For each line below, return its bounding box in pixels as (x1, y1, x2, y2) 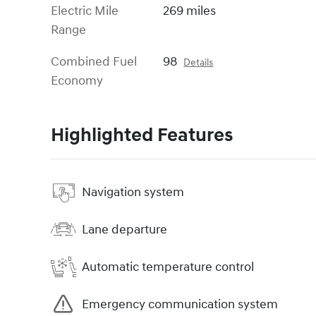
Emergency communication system (82, 296, 278, 312)
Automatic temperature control (82, 258, 254, 275)
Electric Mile (51, 3, 119, 20)
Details (183, 57, 214, 69)
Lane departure (82, 221, 167, 238)
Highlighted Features (51, 123, 233, 148)
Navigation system (82, 183, 184, 200)
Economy (51, 73, 103, 90)
